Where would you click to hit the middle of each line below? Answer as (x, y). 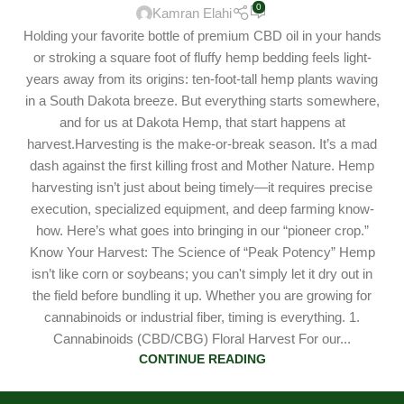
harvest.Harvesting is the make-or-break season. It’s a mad (202, 144)
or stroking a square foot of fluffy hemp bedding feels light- (202, 58)
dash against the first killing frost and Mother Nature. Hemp (202, 166)
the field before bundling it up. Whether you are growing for (202, 296)
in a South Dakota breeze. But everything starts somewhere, (202, 101)
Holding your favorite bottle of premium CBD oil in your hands (202, 36)
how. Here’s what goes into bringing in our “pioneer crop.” (202, 231)
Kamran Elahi (193, 14)
